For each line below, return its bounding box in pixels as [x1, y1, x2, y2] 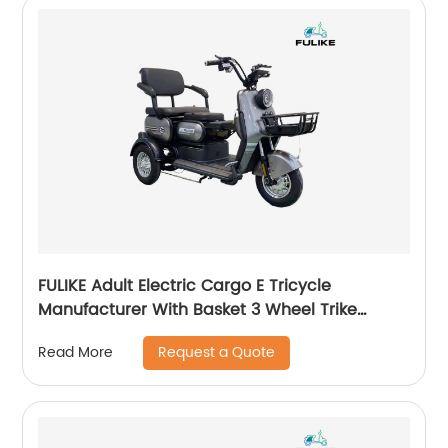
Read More [38, 341, 114, 365]
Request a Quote [158, 340, 276, 364]
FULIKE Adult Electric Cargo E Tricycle [38, 272, 332, 299]
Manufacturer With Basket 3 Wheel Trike [38, 296, 358, 323]
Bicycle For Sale [38, 320, 164, 347]
